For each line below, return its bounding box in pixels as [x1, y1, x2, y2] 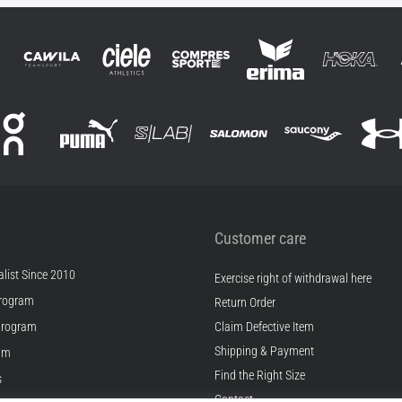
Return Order [214, 294, 275, 310]
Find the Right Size [214, 367, 305, 383]
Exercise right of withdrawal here [214, 270, 371, 286]
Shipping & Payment [214, 343, 314, 359]
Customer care [214, 228, 306, 248]
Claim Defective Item [214, 319, 314, 335]
